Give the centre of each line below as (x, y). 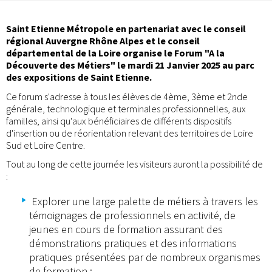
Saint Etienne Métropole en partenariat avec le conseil (126, 29)
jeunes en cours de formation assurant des (126, 229)
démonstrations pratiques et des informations (133, 243)
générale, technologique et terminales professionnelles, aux (126, 108)
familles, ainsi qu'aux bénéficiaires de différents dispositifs (119, 121)
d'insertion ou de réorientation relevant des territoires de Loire (130, 133)
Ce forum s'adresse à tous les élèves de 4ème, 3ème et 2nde (127, 96)
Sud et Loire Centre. (46, 145)
